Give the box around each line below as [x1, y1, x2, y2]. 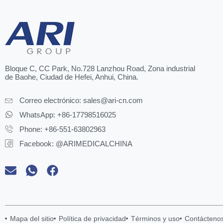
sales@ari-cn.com [83, 96, 143, 105]
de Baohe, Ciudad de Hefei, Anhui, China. [5, 73, 138, 82]
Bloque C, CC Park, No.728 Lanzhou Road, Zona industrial [5, 64, 195, 73]
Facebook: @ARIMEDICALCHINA [19, 139, 132, 148]
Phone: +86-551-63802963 [19, 125, 106, 134]
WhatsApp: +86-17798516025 [19, 111, 116, 119]
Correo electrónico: [19, 96, 83, 105]
